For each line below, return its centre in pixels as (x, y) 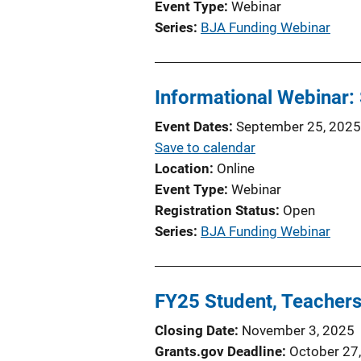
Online (236, 168)
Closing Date (195, 330)
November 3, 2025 (298, 330)
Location (182, 168)
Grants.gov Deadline (218, 351)
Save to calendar (205, 147)
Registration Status (215, 210)
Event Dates (192, 126)
